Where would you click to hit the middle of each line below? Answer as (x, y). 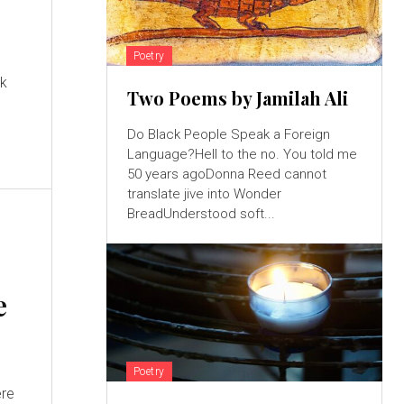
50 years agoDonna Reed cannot (226, 174)
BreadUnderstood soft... (201, 213)
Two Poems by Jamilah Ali (237, 97)
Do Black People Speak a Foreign (228, 134)
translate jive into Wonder (204, 193)
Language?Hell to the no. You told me (242, 154)
